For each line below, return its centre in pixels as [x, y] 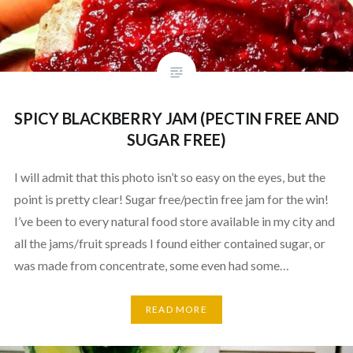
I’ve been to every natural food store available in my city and [174, 221]
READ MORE [176, 310]
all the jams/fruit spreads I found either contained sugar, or [169, 243]
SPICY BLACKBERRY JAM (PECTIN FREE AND [176, 118]
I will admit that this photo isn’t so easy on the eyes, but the [169, 176]
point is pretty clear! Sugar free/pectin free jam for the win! [171, 199]
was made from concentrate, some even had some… [151, 265]
